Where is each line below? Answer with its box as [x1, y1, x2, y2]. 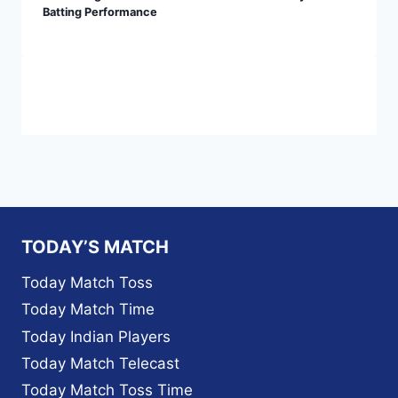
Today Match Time [21, 300, 155, 319]
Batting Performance [43, 4, 157, 19]
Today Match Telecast [21, 354, 179, 373]
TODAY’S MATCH [21, 236, 169, 259]
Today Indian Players [21, 327, 171, 346]
